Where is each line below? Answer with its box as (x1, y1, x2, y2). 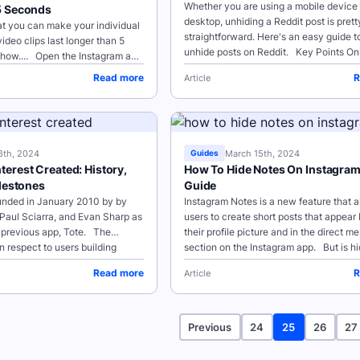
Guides (190, 148, 219, 157)
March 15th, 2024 (225, 147, 300, 159)
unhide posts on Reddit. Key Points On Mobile (184, 46, 346, 58)
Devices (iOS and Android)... (184, 61, 309, 73)
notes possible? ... (184, 256, 265, 268)
